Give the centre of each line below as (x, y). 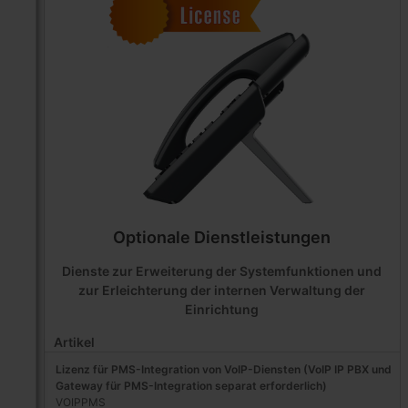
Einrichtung (222, 309)
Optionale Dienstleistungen (222, 237)
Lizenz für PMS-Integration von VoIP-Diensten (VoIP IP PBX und (223, 369)
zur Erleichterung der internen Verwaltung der (222, 290)
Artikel (74, 342)
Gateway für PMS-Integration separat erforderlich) (191, 385)
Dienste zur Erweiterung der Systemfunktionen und (222, 270)
